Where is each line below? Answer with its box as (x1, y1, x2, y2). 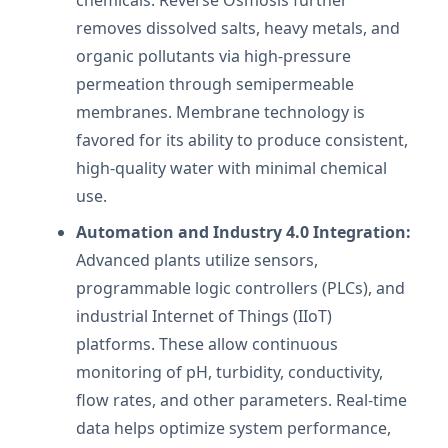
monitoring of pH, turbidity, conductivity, (76, 360, 383, 383)
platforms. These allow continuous (76, 332, 338, 355)
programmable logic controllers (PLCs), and (76, 276, 405, 299)
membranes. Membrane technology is (76, 100, 365, 123)
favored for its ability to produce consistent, (76, 128, 408, 151)
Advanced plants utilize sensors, (76, 248, 318, 271)
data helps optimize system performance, (76, 416, 391, 439)
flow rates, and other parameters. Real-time (76, 388, 407, 411)
